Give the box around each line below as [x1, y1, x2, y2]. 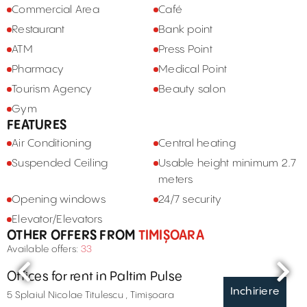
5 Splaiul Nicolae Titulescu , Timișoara [125, 291, 174, 300]
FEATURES [7, 119, 66, 132]
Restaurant [12, 24, 65, 36]
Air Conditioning [12, 138, 91, 149]
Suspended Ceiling [12, 158, 108, 169]
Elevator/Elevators [12, 214, 103, 225]
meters [158, 174, 193, 186]
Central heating [158, 138, 236, 149]
